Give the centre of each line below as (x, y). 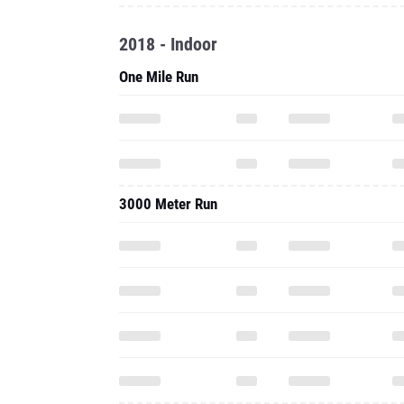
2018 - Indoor (168, 44)
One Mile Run (159, 77)
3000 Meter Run (168, 204)
